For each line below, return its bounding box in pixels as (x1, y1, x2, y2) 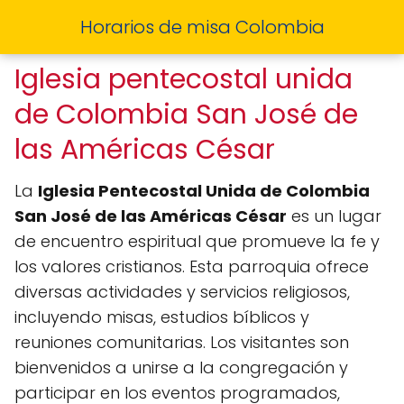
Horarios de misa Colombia (79, 14, 325, 40)
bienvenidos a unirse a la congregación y (14, 356, 348, 379)
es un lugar (287, 205, 381, 227)
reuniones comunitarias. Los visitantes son (14, 331, 349, 353)
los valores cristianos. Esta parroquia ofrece (14, 255, 369, 278)
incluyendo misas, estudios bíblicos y (14, 306, 309, 328)
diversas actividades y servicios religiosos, (14, 280, 350, 303)
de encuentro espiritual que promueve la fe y (14, 230, 380, 252)
